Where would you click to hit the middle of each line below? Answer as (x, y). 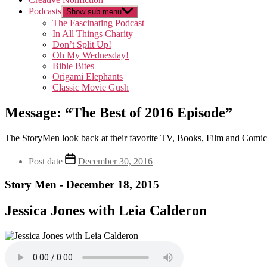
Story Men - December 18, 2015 (82, 184)
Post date (46, 161)
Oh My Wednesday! (91, 55)
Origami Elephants (88, 77)
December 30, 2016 (115, 161)
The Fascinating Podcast (98, 23)
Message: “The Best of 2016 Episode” (119, 112)
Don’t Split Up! (82, 44)
